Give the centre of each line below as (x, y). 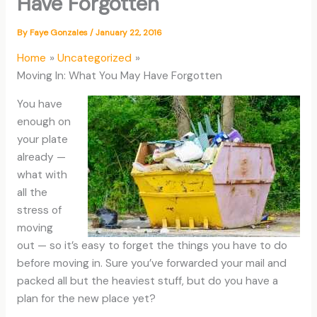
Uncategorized (95, 58)
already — (41, 157)
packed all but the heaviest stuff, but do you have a (147, 281)
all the (32, 193)
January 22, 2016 (128, 32)
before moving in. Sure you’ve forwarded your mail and (151, 264)
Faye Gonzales (59, 32)
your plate (42, 140)
